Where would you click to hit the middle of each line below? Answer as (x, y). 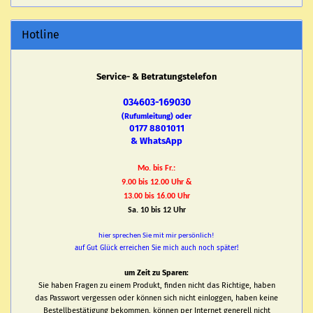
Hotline (41, 35)
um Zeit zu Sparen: (156, 273)
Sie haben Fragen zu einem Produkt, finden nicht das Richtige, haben (156, 285)
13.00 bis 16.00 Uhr (156, 196)
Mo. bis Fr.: (156, 168)
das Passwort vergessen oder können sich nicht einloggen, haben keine (156, 298)
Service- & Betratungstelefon (156, 77)
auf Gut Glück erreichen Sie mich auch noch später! (156, 248)
